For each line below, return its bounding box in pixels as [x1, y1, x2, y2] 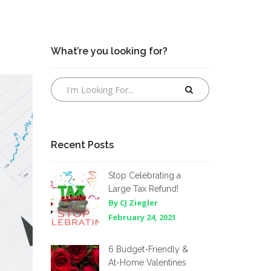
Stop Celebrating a [108, 171, 181, 180]
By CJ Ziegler [108, 197, 158, 208]
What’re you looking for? [50, 45, 168, 57]
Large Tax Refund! [108, 184, 178, 194]
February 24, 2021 [108, 212, 176, 223]
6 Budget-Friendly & [108, 244, 188, 254]
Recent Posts [50, 139, 114, 151]
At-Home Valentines [108, 258, 186, 267]
